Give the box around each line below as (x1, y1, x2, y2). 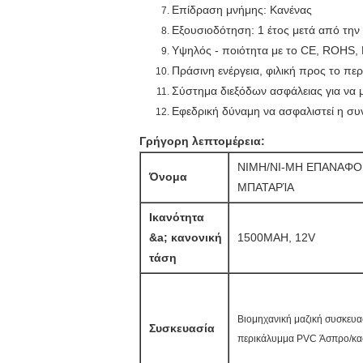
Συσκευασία (149, 322, 215, 335)
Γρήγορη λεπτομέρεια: (139, 135, 265, 147)
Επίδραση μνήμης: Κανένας (172, 3, 312, 16)
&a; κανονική (149, 231, 222, 244)
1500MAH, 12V (237, 231, 315, 244)
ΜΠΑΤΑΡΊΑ (237, 181, 294, 194)
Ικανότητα (149, 211, 204, 224)
